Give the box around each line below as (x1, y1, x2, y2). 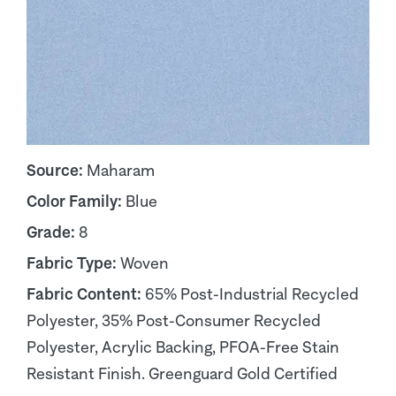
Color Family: (27, 192, 126, 210)
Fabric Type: (27, 254, 120, 272)
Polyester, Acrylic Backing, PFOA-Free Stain (27, 338, 339, 356)
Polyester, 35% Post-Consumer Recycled (27, 311, 321, 330)
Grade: (27, 223, 79, 241)
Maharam (87, 161, 155, 179)
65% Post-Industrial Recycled (145, 285, 359, 303)
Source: (27, 161, 87, 179)
